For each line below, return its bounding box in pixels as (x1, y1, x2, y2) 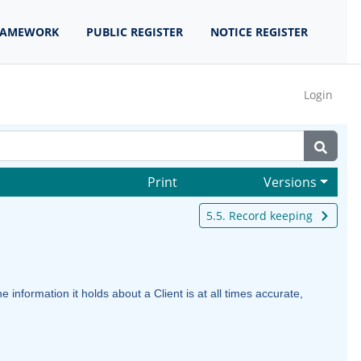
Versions (263, 173, 317, 191)
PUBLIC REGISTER (86, 24, 183, 39)
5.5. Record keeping (205, 208, 313, 223)
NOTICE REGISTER (210, 24, 308, 39)
